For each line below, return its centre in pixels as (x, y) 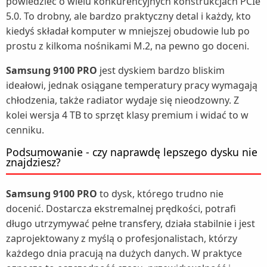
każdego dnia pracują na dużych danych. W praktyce (124, 254)
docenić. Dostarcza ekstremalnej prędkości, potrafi (121, 209)
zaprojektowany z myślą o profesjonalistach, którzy (122, 239)
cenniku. (26, 130)
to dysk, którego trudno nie (162, 194)
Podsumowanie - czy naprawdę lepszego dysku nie (132, 152)
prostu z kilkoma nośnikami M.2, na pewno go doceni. (128, 46)
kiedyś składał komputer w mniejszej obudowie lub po (128, 31)
